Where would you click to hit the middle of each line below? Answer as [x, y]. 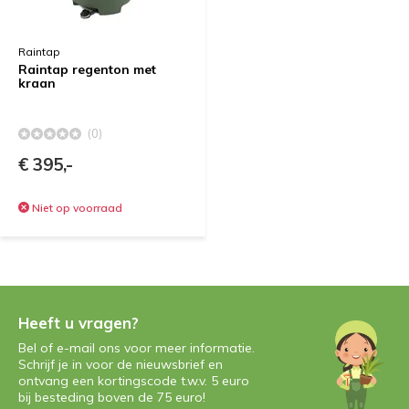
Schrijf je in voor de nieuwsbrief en [121, 364]
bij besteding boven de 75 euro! [112, 397]
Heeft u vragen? [79, 323]
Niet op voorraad [76, 208]
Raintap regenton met [87, 69]
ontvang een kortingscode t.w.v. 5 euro [134, 381]
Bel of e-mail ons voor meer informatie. [136, 348]
